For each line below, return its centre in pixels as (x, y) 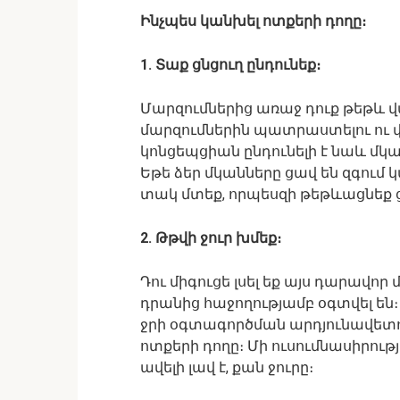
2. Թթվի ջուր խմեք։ (211, 238)
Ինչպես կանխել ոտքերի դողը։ (253, 21)
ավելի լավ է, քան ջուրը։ (227, 367)
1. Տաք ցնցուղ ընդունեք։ (230, 65)
